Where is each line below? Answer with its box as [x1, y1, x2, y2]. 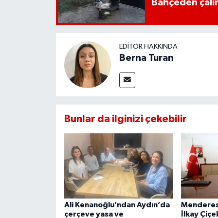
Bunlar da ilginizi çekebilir [64, 114, 187, 125]
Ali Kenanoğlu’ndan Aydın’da [64, 201, 170, 209]
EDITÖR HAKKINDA [119, 43, 178, 51]
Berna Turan [119, 53, 174, 63]
